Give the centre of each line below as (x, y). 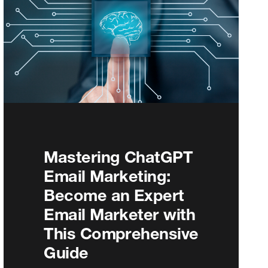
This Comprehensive (121, 233)
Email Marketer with (120, 214)
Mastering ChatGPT (118, 156)
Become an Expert (114, 195)
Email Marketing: (107, 176)
